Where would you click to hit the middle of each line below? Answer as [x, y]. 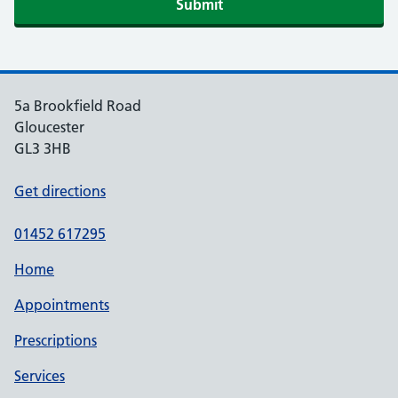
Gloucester [49, 127]
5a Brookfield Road [78, 106]
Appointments [62, 305]
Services [40, 376]
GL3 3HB [43, 148]
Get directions [60, 191]
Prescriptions [56, 340]
